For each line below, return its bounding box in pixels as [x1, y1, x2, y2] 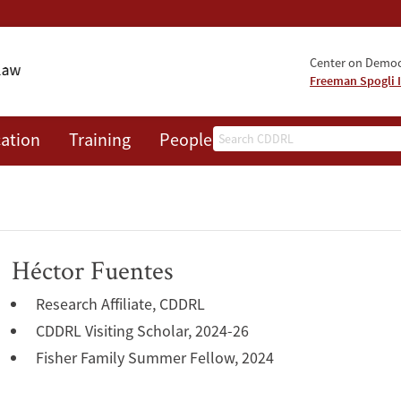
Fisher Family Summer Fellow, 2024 [36, 346, 274, 368]
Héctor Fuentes [12, 252, 174, 287]
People [159, 128, 212, 150]
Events [241, 128, 291, 150]
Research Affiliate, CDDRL [36, 293, 205, 314]
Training [69, 128, 131, 150]
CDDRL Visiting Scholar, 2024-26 [36, 320, 249, 341]
